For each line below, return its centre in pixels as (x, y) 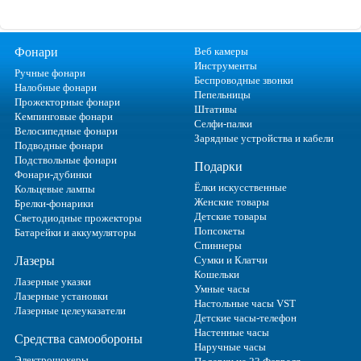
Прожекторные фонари (67, 102)
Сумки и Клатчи (230, 260)
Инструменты (225, 66)
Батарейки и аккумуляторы (75, 233)
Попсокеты (219, 231)
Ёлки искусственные (240, 188)
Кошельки (216, 275)
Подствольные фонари (66, 160)
